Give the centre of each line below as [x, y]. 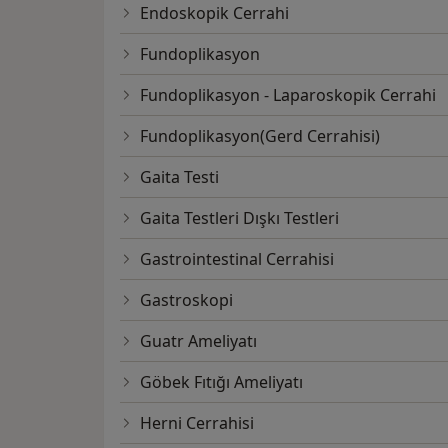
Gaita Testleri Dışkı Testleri [239, 218]
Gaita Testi [179, 177]
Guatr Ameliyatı [198, 341]
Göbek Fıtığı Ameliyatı [221, 382]
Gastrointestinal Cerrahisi [237, 259]
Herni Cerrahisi [197, 423]
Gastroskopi [186, 300]
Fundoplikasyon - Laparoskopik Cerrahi [288, 95]
